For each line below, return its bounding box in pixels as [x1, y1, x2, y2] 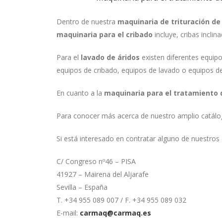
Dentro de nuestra [56, 17, 117, 27]
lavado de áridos [81, 53, 140, 62]
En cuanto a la [56, 88, 104, 98]
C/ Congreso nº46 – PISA [56, 157, 136, 166]
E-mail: [56, 208, 80, 218]
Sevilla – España [56, 182, 108, 192]
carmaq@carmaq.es [80, 208, 151, 218]
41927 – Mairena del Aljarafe [56, 169, 149, 179]
